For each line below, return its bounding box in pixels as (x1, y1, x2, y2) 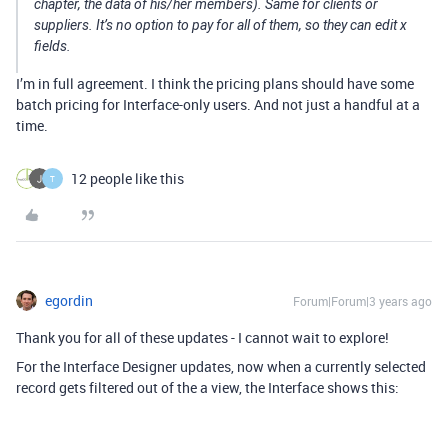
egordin (45, 291, 93, 311)
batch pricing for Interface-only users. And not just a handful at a (16, 95, 420, 115)
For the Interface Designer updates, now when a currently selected (16, 357, 426, 377)
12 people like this (71, 169, 184, 189)
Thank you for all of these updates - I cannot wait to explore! (16, 328, 389, 348)
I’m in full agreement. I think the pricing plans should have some (16, 74, 414, 94)
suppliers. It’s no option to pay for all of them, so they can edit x (34, 17, 407, 34)
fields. (34, 38, 71, 55)
